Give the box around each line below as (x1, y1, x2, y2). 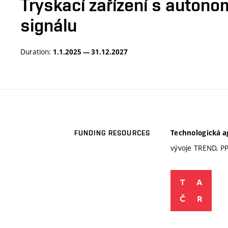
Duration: (20, 47, 53, 57)
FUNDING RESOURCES (74, 129, 150, 137)
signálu (20, 14, 77, 36)
